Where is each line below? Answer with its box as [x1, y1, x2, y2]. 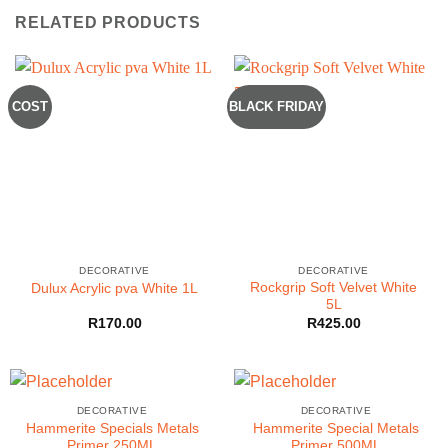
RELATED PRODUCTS [15, 13, 201, 31]
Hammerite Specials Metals [25, 420, 199, 436]
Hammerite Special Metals [253, 420, 419, 436]
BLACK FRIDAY [229, 98, 325, 114]
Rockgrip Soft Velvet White [250, 280, 417, 296]
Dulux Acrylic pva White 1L [31, 280, 198, 296]
